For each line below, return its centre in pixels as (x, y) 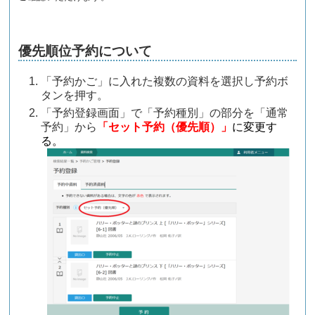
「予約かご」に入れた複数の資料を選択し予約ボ (165, 82)
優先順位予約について (85, 51)
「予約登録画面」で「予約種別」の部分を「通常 (165, 112)
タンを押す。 (75, 96)
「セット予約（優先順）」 (165, 127)
